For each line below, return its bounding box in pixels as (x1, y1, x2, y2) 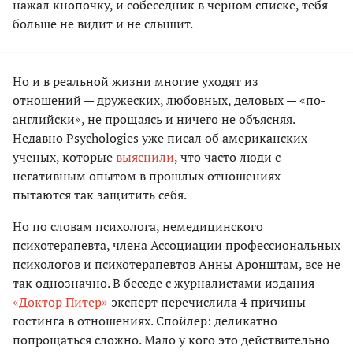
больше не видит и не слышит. (13, 14, 193, 32)
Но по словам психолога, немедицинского (13, 217, 263, 235)
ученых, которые (13, 147, 116, 165)
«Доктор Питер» (13, 292, 108, 310)
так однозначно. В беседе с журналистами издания (13, 273, 314, 292)
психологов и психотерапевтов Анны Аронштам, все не (13, 255, 340, 273)
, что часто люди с (174, 147, 281, 165)
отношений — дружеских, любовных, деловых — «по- (13, 91, 326, 109)
